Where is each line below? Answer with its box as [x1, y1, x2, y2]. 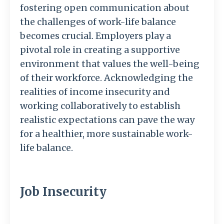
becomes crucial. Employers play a [20, 30, 171, 42]
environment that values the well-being [20, 58, 199, 70]
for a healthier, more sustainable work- [20, 128, 193, 140]
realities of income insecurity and [20, 86, 170, 98]
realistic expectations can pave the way [20, 114, 194, 126]
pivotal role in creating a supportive [20, 44, 180, 56]
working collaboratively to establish [20, 100, 180, 112]
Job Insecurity [20, 184, 106, 200]
